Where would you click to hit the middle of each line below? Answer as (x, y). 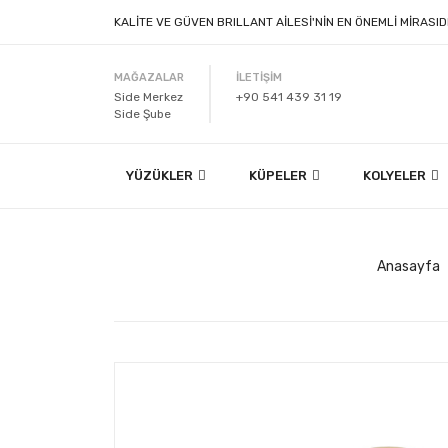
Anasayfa (408, 267)
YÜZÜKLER (160, 176)
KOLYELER (395, 176)
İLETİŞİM (259, 78)
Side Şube (142, 114)
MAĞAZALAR (149, 78)
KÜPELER (279, 176)
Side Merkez (148, 97)
